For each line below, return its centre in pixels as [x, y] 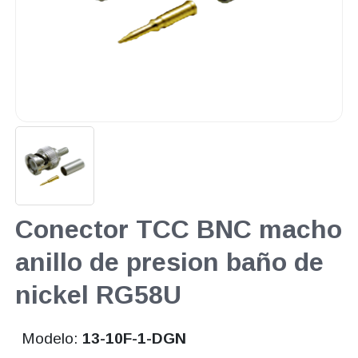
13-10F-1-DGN [135, 339]
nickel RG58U [98, 295]
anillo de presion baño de [169, 263]
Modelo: [52, 339]
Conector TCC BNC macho [178, 230]
